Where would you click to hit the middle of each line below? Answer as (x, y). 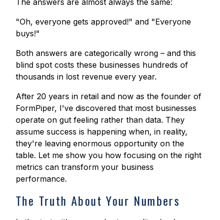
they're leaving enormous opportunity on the (100, 144)
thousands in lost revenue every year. (86, 77)
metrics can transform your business (85, 167)
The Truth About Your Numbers (98, 201)
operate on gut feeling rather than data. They (100, 120)
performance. (41, 179)
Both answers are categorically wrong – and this (106, 53)
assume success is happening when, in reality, (102, 132)
